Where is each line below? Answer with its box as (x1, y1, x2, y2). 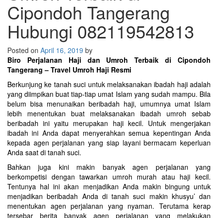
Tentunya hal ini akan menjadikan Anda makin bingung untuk (7, 182, 211, 191)
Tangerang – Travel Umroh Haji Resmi (7, 65, 131, 74)
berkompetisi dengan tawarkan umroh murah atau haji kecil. (7, 172, 211, 182)
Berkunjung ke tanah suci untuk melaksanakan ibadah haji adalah (7, 79, 211, 89)
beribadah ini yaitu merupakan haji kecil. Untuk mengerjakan (7, 118, 211, 128)
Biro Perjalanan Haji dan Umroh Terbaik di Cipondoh (7, 55, 211, 65)
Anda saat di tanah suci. (7, 147, 81, 157)
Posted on (7, 45, 40, 55)
